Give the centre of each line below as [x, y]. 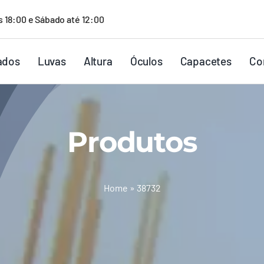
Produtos [132, 142]
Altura [98, 61]
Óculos [146, 61]
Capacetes [206, 61]
